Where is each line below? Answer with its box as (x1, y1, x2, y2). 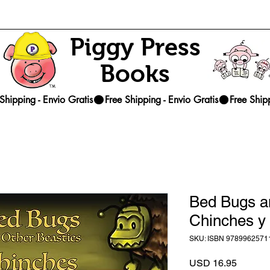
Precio (236, 257, 264, 268)
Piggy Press (69, 34, 201, 60)
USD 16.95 (189, 257, 237, 269)
